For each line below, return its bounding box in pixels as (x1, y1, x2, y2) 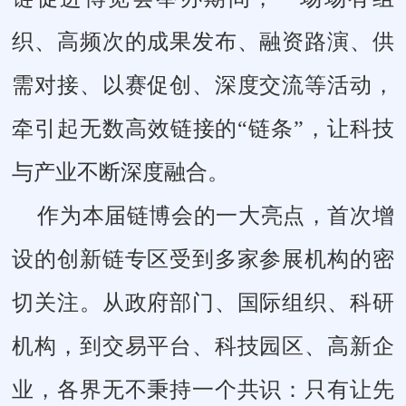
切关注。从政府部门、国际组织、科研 (12, 290, 394, 314)
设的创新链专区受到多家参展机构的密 (12, 246, 394, 271)
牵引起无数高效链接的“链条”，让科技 (12, 116, 394, 140)
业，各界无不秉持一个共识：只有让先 (12, 377, 394, 401)
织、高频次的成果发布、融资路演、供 (12, 29, 394, 53)
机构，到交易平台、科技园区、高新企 (12, 333, 394, 358)
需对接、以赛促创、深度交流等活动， (12, 72, 394, 97)
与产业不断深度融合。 (12, 159, 230, 184)
